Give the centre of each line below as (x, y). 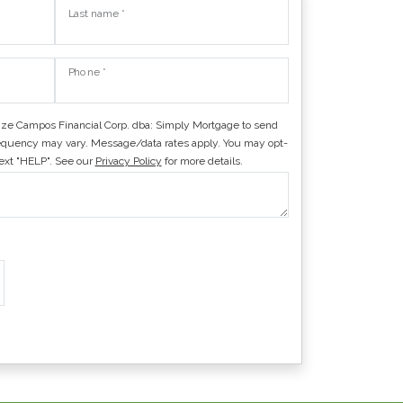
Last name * (97, 13)
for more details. (202, 161)
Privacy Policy (128, 161)
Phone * (87, 72)
